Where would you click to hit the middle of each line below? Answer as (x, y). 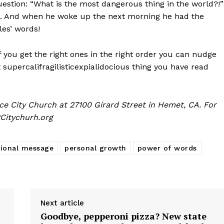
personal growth (95, 148)
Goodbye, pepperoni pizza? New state (123, 216)
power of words (167, 148)
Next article (62, 203)
